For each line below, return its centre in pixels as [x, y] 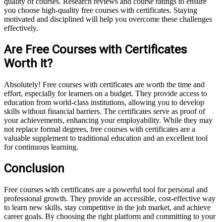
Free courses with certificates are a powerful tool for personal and [106, 189]
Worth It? [28, 64]
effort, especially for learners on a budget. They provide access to [106, 94]
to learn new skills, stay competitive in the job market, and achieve [107, 207]
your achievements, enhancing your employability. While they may [108, 120]
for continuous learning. [41, 147]
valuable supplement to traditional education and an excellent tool [106, 138]
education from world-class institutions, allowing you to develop [104, 103]
